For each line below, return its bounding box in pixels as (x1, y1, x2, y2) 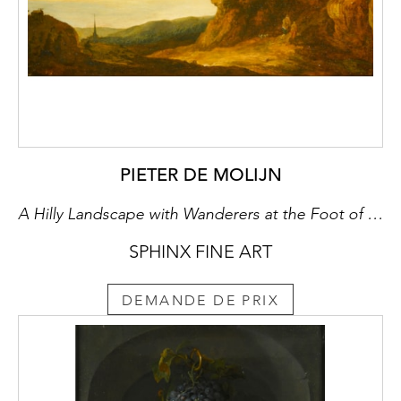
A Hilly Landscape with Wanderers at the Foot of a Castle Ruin (367, 204, 383, 225)
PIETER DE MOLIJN (119, 164, 282, 187)
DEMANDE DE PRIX (122, 291, 279, 309)
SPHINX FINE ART (129, 241, 272, 263)
